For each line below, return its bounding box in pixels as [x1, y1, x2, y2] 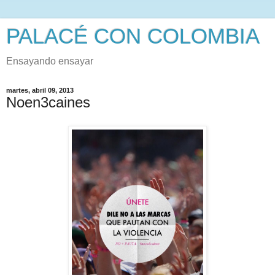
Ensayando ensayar [6, 56, 93, 66]
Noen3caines [6, 94, 90, 110]
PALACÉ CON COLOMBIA [6, 25, 260, 48]
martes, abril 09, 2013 [6, 87, 74, 94]
